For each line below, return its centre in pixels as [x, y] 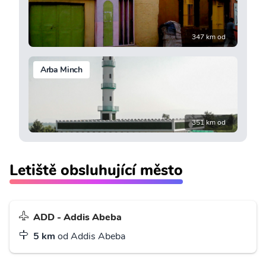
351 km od [208, 122]
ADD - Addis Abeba [77, 217]
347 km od [208, 37]
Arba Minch [61, 69]
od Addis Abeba [90, 236]
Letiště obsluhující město [96, 170]
